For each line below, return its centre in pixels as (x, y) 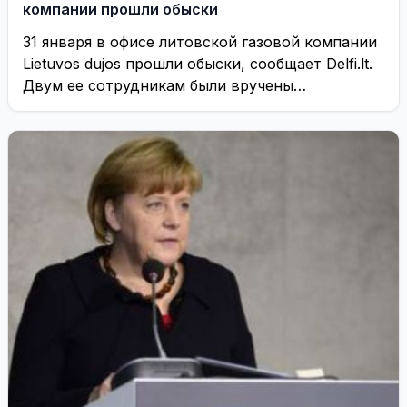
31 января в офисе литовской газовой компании (200, 42)
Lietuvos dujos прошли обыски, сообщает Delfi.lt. (198, 64)
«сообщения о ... (82, 107)
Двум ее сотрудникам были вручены (158, 85)
